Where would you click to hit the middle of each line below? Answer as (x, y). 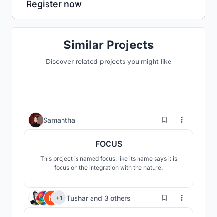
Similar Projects (108, 45)
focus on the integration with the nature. (108, 168)
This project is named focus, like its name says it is (108, 159)
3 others (117, 198)
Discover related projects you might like (108, 62)
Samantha (59, 120)
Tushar (78, 198)
